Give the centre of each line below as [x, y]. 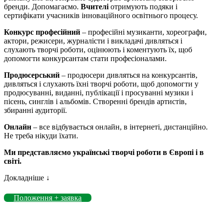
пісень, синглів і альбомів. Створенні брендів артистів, [95, 102]
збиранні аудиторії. [35, 110]
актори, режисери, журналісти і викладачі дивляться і [93, 41]
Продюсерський [32, 75]
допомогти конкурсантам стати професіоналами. [85, 59]
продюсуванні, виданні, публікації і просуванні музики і [99, 93]
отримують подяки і [143, 7]
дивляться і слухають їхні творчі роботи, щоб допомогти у [101, 84]
